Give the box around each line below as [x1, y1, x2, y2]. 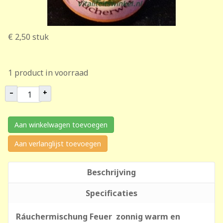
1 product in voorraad [8, 67, 88, 78]
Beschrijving [87, 167, 136, 178]
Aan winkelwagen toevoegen [14, 120, 108, 129]
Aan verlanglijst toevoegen [14, 139, 101, 148]
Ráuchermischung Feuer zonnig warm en [16, 211, 180, 222]
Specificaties [86, 188, 137, 199]
